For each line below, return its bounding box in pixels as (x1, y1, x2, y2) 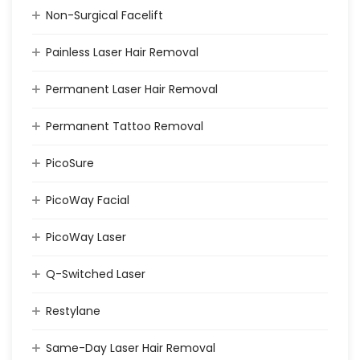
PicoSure (46, 155, 94, 172)
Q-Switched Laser (46, 266, 145, 283)
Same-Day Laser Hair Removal (46, 340, 215, 357)
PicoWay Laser (46, 229, 126, 246)
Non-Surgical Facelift (46, 7, 163, 24)
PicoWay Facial (46, 192, 129, 209)
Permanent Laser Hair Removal (46, 81, 218, 98)
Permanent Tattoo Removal (46, 118, 203, 135)
